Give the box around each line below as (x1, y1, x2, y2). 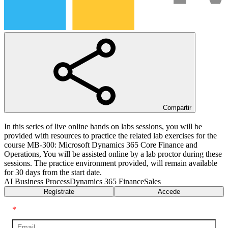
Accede (158, 187, 180, 195)
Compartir (163, 103, 191, 111)
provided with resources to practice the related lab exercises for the (4, 131, 217, 140)
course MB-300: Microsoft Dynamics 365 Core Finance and (4, 140, 197, 149)
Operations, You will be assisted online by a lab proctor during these (4, 149, 222, 158)
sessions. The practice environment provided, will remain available (4, 158, 217, 167)
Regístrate (44, 187, 74, 195)
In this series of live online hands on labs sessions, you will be (4, 122, 202, 131)
